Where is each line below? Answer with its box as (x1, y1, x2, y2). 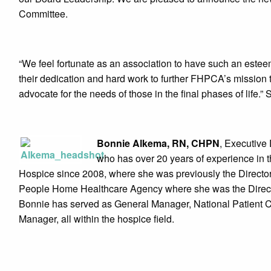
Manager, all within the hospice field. (19, 212, 174, 226)
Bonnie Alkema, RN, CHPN (97, 136, 220, 150)
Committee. (19, 7, 68, 21)
